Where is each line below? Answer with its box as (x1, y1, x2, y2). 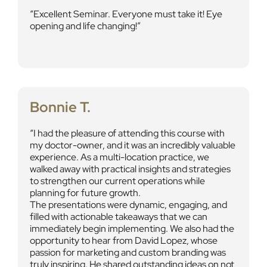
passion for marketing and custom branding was (29, 246, 226, 259)
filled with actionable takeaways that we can (29, 210, 207, 223)
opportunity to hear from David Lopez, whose (29, 234, 218, 247)
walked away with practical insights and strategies (29, 163, 231, 175)
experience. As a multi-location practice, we (29, 151, 209, 163)
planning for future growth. (29, 187, 141, 199)
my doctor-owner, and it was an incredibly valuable (29, 139, 235, 151)
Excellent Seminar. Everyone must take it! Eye (33, 8, 222, 20)
